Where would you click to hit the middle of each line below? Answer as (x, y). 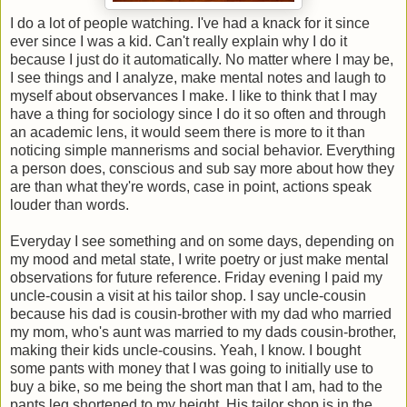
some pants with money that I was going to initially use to (192, 369)
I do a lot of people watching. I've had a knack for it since (190, 24)
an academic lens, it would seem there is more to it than (188, 133)
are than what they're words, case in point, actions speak (191, 187)
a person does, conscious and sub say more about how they (202, 169)
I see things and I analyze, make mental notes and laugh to (198, 78)
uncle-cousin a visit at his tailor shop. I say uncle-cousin (188, 296)
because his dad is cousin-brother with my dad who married (201, 314)
